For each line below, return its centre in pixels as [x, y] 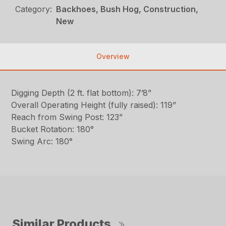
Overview [113, 56]
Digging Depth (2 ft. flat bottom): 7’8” [81, 93]
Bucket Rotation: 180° [53, 129]
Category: [34, 9]
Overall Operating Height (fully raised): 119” [94, 105]
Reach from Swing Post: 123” [67, 117]
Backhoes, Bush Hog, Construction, [127, 9]
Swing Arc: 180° [42, 142]
